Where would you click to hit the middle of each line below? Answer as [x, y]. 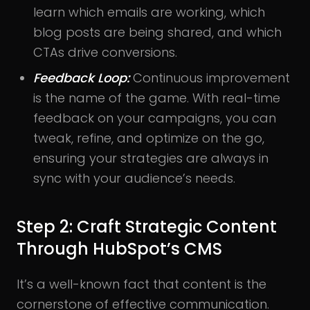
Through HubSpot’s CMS [119, 248]
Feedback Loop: [83, 77]
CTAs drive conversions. [105, 52]
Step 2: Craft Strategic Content [147, 226]
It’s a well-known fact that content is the [142, 284]
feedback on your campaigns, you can [155, 118]
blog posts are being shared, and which [157, 32]
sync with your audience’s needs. [134, 178]
